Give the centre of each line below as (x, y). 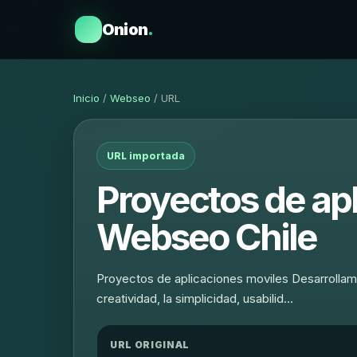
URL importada (146, 156)
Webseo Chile (207, 237)
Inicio (86, 98)
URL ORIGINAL (150, 345)
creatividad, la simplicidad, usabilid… (195, 298)
